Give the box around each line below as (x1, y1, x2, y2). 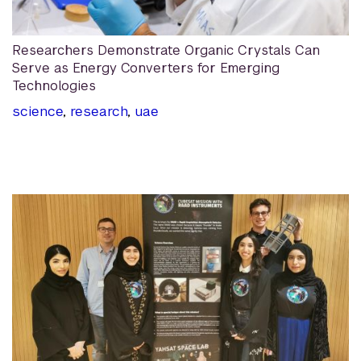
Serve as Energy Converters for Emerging (12, 59, 280, 77)
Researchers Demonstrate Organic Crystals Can (12, 41, 320, 59)
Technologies (12, 77, 96, 94)
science (12, 102, 63, 120)
